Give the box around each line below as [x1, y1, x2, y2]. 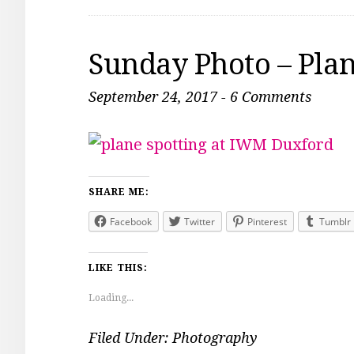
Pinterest [247, 215, 287, 228]
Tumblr [319, 215, 351, 228]
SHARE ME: [88, 186, 149, 198]
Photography [172, 330, 258, 346]
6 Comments [230, 88, 311, 105]
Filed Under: [88, 330, 172, 346]
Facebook [110, 215, 152, 228]
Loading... [88, 292, 134, 303]
